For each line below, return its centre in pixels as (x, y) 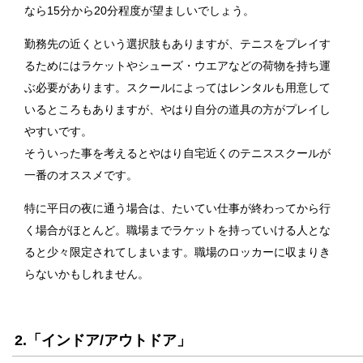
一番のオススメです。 (81, 175)
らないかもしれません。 (87, 274)
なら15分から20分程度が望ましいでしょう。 (139, 11)
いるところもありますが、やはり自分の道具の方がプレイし (177, 110)
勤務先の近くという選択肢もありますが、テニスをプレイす (177, 44)
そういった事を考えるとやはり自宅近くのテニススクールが (177, 154)
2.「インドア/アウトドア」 (103, 341)
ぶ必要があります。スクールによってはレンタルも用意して (177, 88)
